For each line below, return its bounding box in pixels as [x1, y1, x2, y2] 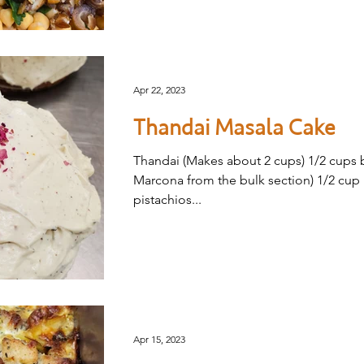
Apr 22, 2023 [133, 83, 185, 96]
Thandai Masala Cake [133, 114, 335, 141]
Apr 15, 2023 [133, 332, 185, 345]
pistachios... [133, 192, 201, 207]
